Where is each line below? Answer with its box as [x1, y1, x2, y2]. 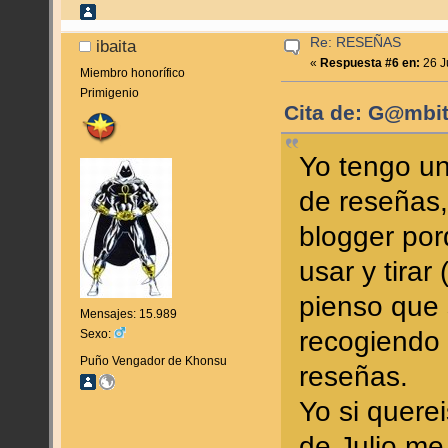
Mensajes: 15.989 [79, 307, 177, 322]
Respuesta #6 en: [320, 56, 421, 71]
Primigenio [79, 85, 139, 100]
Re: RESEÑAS [310, 35, 402, 51]
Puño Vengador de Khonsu [79, 353, 227, 368]
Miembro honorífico [79, 65, 185, 80]
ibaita [96, 37, 137, 56]
